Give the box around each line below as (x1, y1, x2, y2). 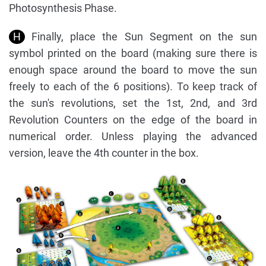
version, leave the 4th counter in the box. (9, 147, 199, 159)
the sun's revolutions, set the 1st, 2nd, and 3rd (9, 97, 257, 109)
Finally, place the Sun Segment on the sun (25, 30, 257, 43)
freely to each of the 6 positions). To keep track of (9, 80, 257, 93)
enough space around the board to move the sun (9, 64, 257, 76)
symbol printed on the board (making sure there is (9, 47, 257, 59)
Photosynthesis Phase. (9, 2, 117, 14)
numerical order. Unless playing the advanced (9, 130, 257, 142)
